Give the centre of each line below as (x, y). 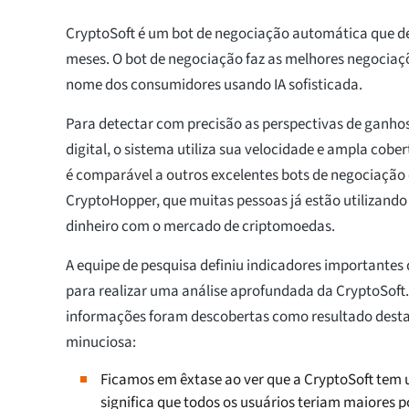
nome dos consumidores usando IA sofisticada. (214, 85)
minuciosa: (101, 343)
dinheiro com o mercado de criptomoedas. (200, 227)
